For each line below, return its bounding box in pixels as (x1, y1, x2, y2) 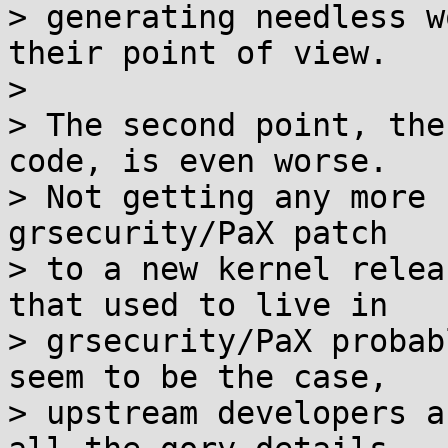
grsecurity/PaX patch (8, 215, 388, 251)
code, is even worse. (8, 143, 388, 179)
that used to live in (8, 287, 388, 323)
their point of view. (8, 35, 388, 71)
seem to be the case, (8, 359, 388, 395)
